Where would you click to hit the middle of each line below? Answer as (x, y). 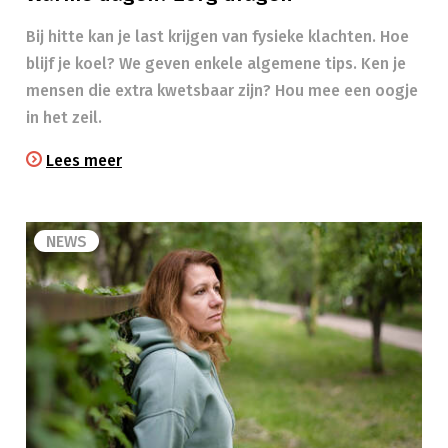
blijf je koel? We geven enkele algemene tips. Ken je (216, 63)
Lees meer (84, 160)
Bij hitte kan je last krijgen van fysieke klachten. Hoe (217, 36)
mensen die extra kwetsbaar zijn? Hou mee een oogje (222, 90)
